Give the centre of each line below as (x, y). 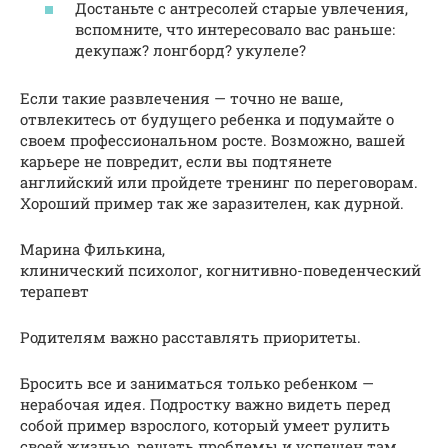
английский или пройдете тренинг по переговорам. (219, 181)
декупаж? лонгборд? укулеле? (190, 49)
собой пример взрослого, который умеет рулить (205, 424)
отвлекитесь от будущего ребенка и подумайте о (207, 118)
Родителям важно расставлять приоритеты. (190, 336)
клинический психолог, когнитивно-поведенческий (220, 269)
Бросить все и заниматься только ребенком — (197, 382)
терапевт (54, 290)
